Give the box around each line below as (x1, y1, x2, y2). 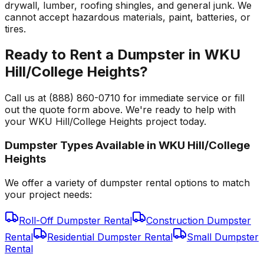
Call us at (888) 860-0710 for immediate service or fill (5, 92, 245, 104)
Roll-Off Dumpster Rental (19, 214, 132, 226)
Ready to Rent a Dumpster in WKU (5, 46, 240, 64)
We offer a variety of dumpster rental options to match (5, 176, 250, 189)
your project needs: (5, 188, 92, 200)
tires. (5, 22, 26, 35)
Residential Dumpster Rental (47, 230, 173, 243)
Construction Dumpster (146, 214, 251, 226)
